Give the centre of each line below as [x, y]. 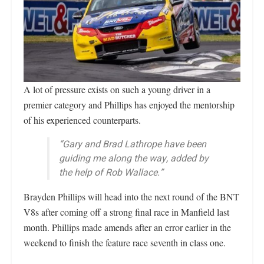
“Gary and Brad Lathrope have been [133, 145]
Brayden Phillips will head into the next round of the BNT [131, 197]
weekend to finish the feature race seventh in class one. [125, 243]
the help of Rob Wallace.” [111, 173]
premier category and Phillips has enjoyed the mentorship [129, 105]
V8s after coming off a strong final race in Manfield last [126, 212]
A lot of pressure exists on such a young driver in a [117, 90]
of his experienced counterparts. [82, 120]
